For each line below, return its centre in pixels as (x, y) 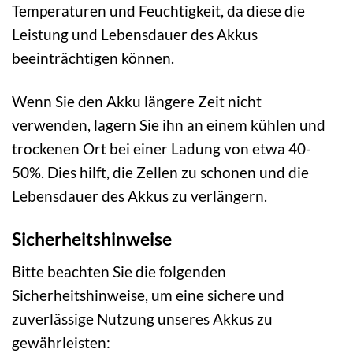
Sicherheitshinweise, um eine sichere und (148, 295)
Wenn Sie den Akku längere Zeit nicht (137, 102)
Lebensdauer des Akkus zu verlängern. (139, 196)
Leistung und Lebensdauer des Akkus (135, 35)
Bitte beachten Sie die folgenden (119, 271)
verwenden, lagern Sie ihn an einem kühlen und (169, 125)
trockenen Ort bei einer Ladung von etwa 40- (162, 149)
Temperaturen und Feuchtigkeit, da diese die (158, 11)
